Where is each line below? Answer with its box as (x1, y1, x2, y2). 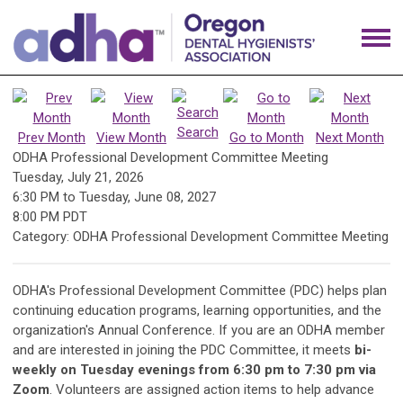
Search (176, 124, 219, 141)
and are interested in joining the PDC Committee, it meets (13, 342, 354, 359)
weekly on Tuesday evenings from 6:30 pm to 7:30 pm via (13, 362, 376, 379)
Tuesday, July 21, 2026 (13, 169, 144, 186)
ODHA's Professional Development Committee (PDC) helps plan (13, 282, 387, 300)
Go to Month (228, 130, 304, 147)
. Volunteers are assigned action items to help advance (49, 381, 374, 399)
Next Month (316, 130, 384, 147)
